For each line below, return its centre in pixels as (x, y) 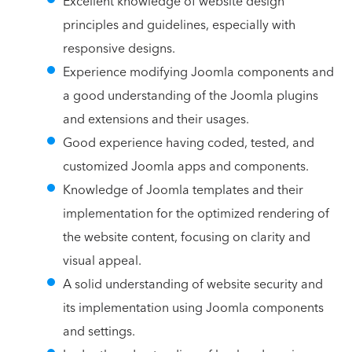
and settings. (99, 331)
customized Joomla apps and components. (186, 166)
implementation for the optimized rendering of (196, 213)
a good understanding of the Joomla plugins (191, 95)
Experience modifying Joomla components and (198, 72)
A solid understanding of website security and (193, 284)
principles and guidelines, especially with (179, 25)
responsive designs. (119, 48)
